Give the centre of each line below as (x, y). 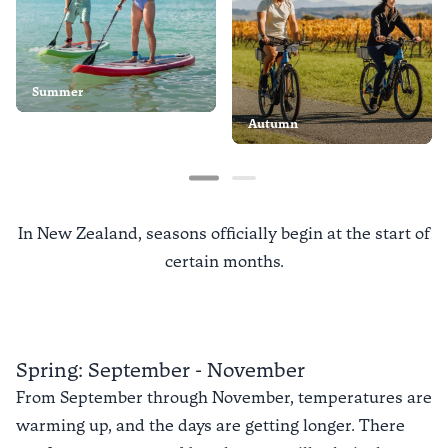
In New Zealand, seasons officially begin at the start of (224, 233)
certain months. (224, 261)
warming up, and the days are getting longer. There (210, 425)
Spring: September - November (160, 370)
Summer (57, 92)
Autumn (273, 124)
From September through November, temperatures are (224, 397)
